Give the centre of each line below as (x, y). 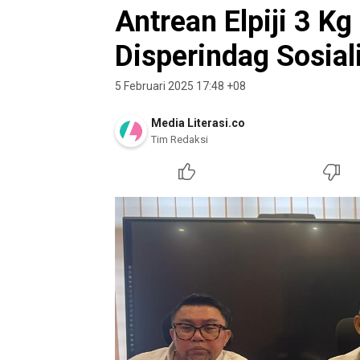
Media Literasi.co (198, 123)
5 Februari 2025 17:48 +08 (180, 86)
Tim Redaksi (180, 139)
